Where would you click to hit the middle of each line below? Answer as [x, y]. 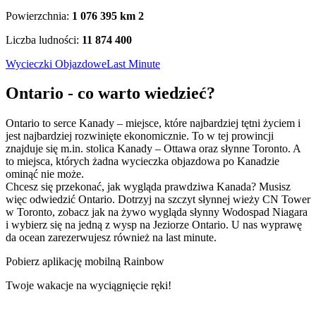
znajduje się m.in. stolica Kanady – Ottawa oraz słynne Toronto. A [153, 149]
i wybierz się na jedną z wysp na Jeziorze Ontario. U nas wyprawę [154, 225]
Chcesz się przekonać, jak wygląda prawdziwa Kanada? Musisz [148, 187]
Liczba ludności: [44, 39]
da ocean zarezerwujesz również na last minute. [111, 238]
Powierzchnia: [39, 16]
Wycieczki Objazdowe [56, 63]
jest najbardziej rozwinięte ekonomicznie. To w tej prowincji [140, 136]
